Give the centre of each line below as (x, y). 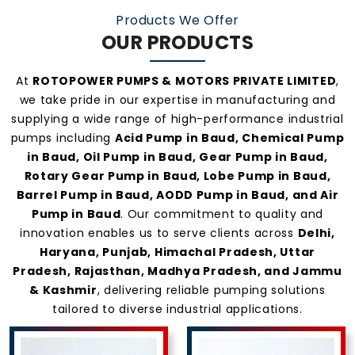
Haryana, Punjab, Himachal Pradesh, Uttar (177, 252)
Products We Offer (177, 20)
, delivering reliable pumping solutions (211, 290)
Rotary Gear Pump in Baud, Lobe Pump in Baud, (177, 176)
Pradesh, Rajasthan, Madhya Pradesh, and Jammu (177, 271)
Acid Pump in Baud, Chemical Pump (229, 137)
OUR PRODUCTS (177, 42)
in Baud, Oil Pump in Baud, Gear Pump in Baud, (177, 157)
